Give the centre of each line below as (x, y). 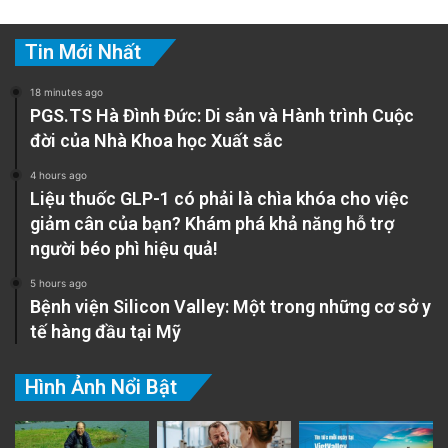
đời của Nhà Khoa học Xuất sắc (156, 141)
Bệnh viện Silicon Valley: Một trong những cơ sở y (230, 307)
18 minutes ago (66, 92)
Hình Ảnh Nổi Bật (101, 387)
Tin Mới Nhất (83, 52)
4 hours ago (58, 175)
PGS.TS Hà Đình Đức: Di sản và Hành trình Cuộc (222, 116)
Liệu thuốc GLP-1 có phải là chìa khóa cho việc (219, 199)
